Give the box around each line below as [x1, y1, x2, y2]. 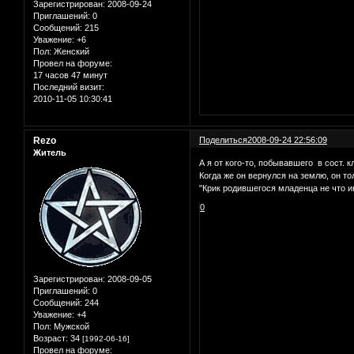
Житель [33, 147, 66, 157]
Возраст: [33, 333, 68, 344]
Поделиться [199, 134, 248, 145]
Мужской [51, 322, 89, 332]
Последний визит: [33, 82, 104, 92]
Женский [51, 47, 89, 57]
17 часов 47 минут [33, 70, 107, 81]
